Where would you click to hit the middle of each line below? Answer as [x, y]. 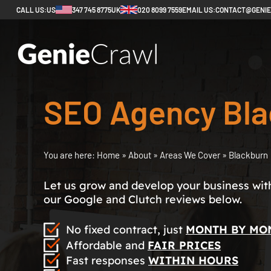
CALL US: [31, 10]
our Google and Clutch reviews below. [143, 199]
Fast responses [107, 261]
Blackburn [248, 155]
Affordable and [107, 245]
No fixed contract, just [126, 230]
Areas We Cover [191, 155]
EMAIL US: [199, 10]
